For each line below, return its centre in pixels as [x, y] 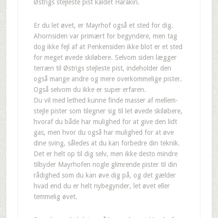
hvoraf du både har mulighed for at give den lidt [105, 122]
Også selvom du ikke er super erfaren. [90, 90]
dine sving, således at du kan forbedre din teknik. [107, 143]
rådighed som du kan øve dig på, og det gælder [104, 175]
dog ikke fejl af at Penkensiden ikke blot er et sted [108, 47]
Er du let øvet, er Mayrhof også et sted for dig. [103, 25]
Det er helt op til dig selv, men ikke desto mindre [105, 154]
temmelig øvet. [55, 197]
